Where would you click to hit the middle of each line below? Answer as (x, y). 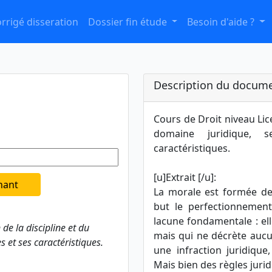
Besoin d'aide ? (222, 22)
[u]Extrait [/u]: (185, 177)
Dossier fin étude (128, 22)
